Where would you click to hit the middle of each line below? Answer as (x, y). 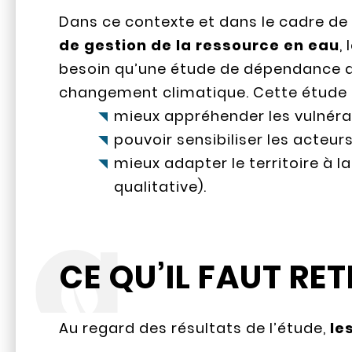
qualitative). (161, 187)
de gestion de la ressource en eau (200, 46)
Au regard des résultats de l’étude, (193, 328)
